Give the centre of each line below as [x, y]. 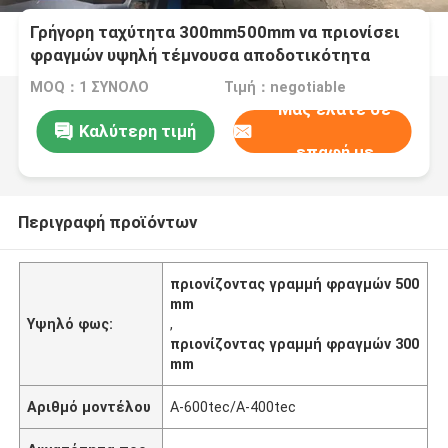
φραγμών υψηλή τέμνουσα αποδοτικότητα [200, 55]
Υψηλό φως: [70, 323]
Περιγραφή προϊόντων [107, 221]
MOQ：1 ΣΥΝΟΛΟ [90, 87]
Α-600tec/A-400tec [233, 406]
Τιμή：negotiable [284, 87]
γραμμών [65, 78]
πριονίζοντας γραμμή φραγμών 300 [295, 343]
